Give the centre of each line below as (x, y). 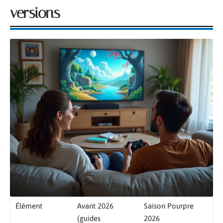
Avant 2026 (95, 206)
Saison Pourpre (169, 206)
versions (35, 13)
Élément (29, 206)
